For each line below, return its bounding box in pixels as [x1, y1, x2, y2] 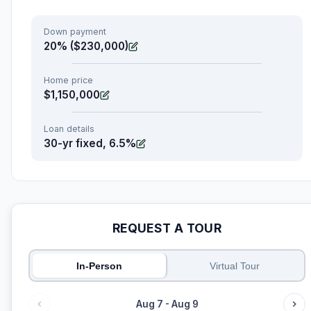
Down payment [44, 26, 106, 37]
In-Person [76, 260, 123, 271]
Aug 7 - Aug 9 [135, 298, 199, 310]
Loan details [44, 124, 94, 135]
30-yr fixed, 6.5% [44, 137, 136, 151]
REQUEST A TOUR [112, 221, 221, 236]
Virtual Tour [209, 260, 260, 271]
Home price [44, 75, 93, 86]
